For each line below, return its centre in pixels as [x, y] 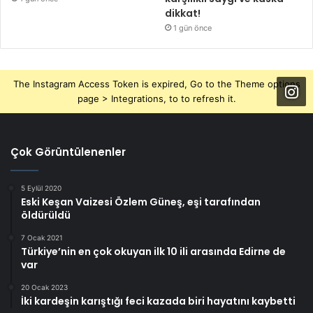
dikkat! [183, 14]
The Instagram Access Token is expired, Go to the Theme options [156, 84]
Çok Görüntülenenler [68, 152]
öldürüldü [46, 216]
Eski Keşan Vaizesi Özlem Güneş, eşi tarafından [141, 202]
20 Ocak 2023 [44, 287]
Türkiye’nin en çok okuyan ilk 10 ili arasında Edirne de [153, 252]
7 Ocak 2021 [42, 238]
